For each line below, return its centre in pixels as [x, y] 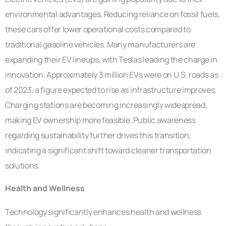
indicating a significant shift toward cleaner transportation [108, 151]
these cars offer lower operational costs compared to [98, 30]
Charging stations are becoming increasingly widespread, [106, 105]
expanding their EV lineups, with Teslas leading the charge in [111, 60]
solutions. [22, 166]
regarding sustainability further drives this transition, [98, 135]
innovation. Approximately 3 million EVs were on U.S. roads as [112, 75]
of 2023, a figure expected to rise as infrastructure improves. [111, 90]
